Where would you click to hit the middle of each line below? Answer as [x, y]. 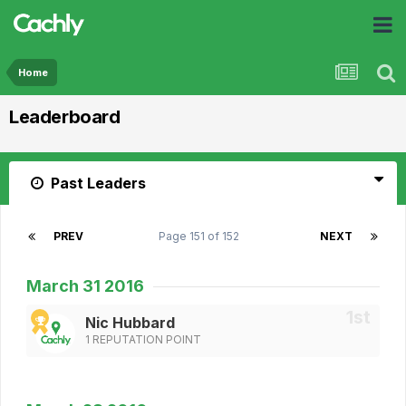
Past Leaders [97, 183]
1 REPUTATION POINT [143, 340]
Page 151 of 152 [202, 236]
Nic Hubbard [130, 323]
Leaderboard [65, 117]
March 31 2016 [85, 286]
